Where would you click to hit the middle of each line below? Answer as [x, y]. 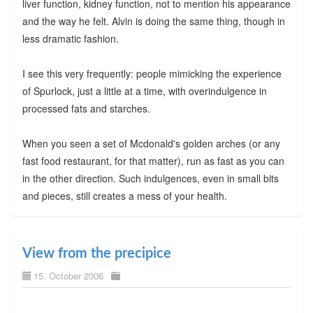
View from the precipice [96, 253]
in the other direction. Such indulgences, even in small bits [150, 178]
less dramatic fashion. [70, 38]
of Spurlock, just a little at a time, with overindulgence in [144, 90]
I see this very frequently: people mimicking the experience [152, 73]
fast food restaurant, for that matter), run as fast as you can [153, 160]
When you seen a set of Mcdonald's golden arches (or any [151, 143]
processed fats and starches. [86, 108]
